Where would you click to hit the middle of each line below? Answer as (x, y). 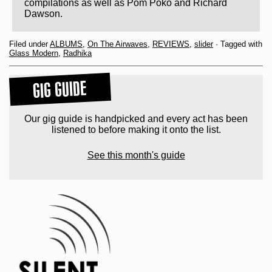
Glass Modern (34, 53)
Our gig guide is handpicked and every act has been (136, 119)
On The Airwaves (117, 44)
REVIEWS (171, 44)
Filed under (29, 44)
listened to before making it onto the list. (136, 130)
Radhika (77, 53)
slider (204, 44)
